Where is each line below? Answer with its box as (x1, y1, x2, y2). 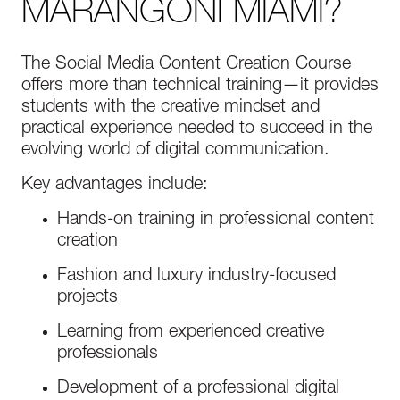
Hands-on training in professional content (57, 212, 374, 229)
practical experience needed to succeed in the (21, 121, 372, 138)
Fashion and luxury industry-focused (57, 268, 336, 286)
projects (57, 289, 118, 307)
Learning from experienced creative (57, 324, 324, 342)
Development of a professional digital (57, 380, 339, 398)
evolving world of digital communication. (21, 142, 329, 160)
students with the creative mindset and (21, 99, 320, 117)
